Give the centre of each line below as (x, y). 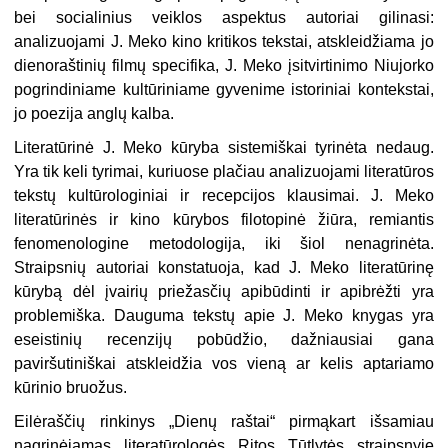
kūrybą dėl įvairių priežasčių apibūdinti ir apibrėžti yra (224, 291)
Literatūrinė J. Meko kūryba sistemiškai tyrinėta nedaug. (224, 147)
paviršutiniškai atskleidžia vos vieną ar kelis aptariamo (224, 363)
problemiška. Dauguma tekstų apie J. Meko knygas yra (224, 315)
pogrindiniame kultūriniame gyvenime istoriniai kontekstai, (224, 89)
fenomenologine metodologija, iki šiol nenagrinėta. (224, 243)
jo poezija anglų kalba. (94, 113)
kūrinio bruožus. (71, 387)
